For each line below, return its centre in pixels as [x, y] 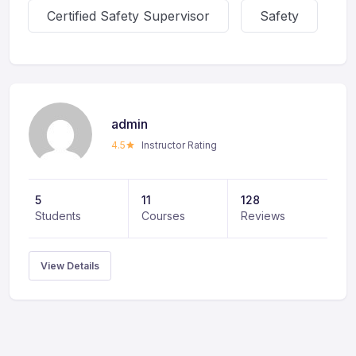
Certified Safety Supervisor [128, 16]
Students [58, 216]
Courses [163, 216]
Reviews [263, 216]
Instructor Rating [179, 145]
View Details [70, 266]
